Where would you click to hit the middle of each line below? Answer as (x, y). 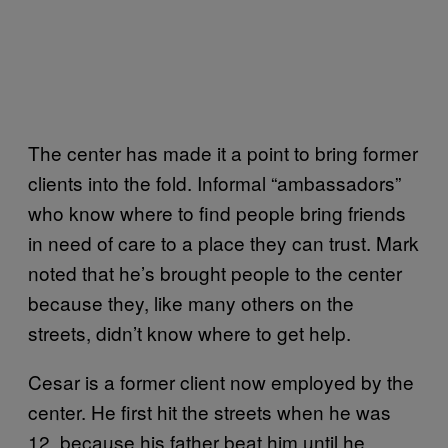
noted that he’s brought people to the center (215, 272)
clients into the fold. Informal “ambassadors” (214, 182)
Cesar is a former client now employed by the (221, 381)
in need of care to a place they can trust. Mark (223, 242)
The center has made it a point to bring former (223, 152)
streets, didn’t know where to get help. (189, 332)
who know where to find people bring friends (217, 212)
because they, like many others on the (191, 302)
